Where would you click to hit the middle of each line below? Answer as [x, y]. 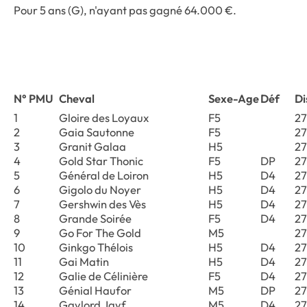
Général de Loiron [105, 175]
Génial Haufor [96, 290]
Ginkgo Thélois [97, 247]
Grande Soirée [96, 218]
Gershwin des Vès [103, 204]
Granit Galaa [94, 146]
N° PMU [34, 98]
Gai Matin [85, 261]
